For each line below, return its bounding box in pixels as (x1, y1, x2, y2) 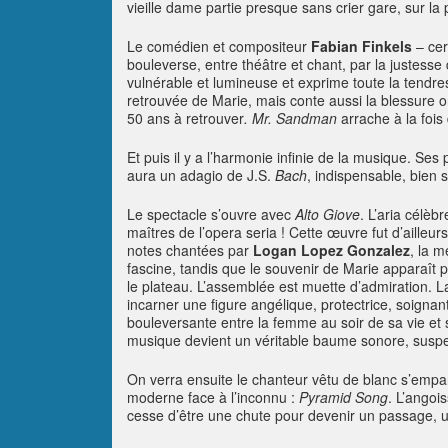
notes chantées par (127, 240, 253, 260)
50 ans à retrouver (127, 108, 244, 128)
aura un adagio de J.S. (127, 165, 271, 185)
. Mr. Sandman (244, 108, 337, 128)
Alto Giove (295, 204, 360, 224)
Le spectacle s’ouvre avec (127, 204, 295, 224)
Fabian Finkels (311, 36, 412, 56)
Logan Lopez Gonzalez (253, 240, 410, 260)
